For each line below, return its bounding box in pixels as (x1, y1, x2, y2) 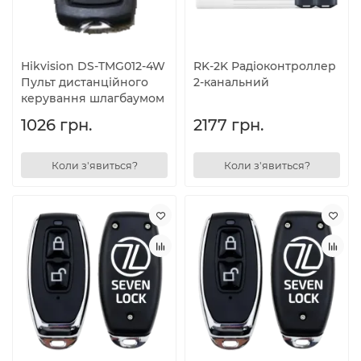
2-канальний (193, 75, 269, 90)
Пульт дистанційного (21, 75, 148, 90)
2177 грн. (193, 115, 263, 135)
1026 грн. (21, 115, 92, 135)
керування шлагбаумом (21, 91, 164, 106)
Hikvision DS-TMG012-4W (21, 59, 165, 74)
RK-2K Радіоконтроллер (193, 59, 336, 74)
